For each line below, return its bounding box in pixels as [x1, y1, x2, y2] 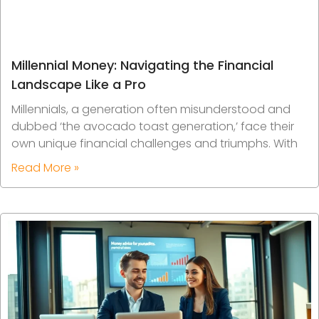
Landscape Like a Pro [11, 75, 146, 93]
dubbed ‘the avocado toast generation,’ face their [11, 117, 294, 135]
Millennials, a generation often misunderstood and [11, 100, 291, 117]
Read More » [11, 159, 79, 176]
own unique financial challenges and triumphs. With [11, 135, 298, 152]
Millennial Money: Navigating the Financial [11, 56, 273, 74]
